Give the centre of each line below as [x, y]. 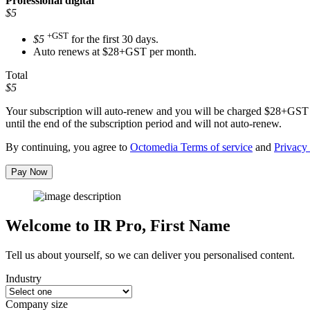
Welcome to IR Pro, [78, 226]
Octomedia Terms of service [191, 147]
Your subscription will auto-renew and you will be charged [135, 111]
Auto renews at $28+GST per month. [115, 52]
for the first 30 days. [113, 39]
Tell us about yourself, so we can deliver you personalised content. [150, 255]
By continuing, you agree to [68, 147]
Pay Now [29, 172]
